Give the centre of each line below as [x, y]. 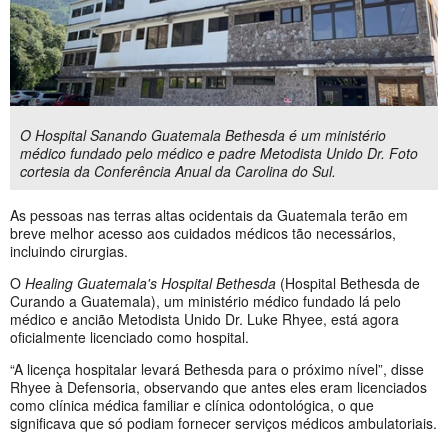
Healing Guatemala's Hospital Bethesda [150, 283]
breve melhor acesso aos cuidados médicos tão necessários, [203, 233]
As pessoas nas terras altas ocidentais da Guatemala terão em [209, 215]
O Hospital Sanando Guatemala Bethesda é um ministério [203, 135]
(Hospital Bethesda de [348, 283]
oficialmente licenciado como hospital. [129, 337]
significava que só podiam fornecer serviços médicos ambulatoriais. [223, 423]
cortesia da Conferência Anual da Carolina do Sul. [178, 171]
